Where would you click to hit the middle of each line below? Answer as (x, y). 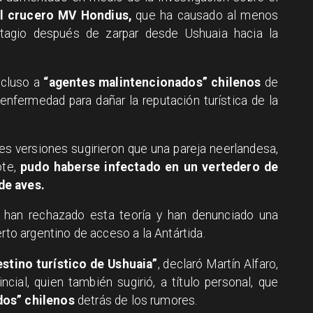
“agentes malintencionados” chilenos (152, 82)
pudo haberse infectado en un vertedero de (150, 167)
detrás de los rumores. (136, 300)
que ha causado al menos (205, 16)
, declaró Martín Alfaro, (218, 264)
